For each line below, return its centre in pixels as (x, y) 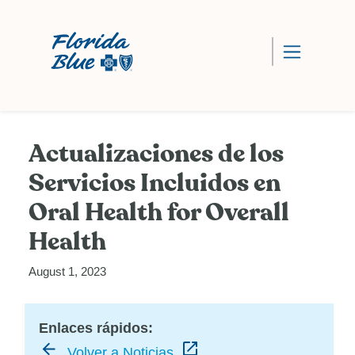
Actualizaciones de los (156, 154)
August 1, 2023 (67, 271)
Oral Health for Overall (159, 212)
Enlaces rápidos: (96, 328)
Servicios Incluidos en (155, 183)
